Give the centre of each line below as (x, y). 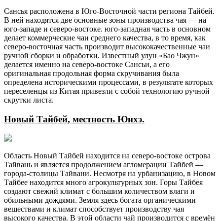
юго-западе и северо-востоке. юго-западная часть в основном (107, 29)
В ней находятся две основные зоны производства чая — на (105, 20)
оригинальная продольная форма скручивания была (92, 73)
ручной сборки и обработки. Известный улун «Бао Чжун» (102, 55)
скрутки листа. (29, 100)
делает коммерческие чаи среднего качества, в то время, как (105, 37)
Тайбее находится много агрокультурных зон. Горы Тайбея (103, 183)
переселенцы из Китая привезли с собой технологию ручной (107, 91)
